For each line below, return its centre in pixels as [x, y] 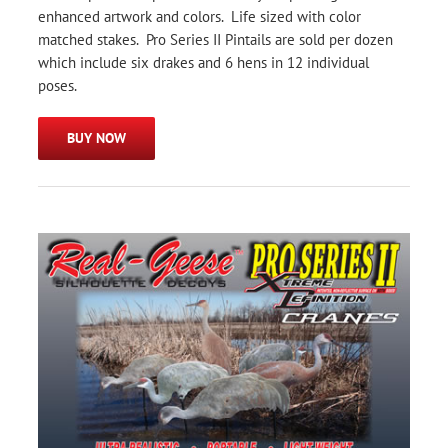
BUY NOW [96, 138]
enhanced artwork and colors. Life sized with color [199, 17]
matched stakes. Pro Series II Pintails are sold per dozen [215, 40]
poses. [57, 86]
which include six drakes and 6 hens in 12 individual [203, 63]
